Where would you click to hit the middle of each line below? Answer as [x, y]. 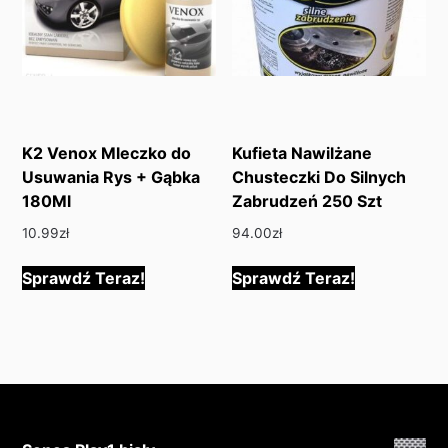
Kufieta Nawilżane [302, 152]
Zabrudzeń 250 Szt [307, 200]
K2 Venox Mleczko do [107, 152]
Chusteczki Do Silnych [319, 176]
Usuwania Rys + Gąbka [111, 176]
